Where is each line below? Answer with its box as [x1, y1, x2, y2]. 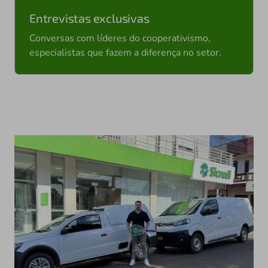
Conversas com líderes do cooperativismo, [29, 32, 211, 45]
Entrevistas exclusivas [29, 11, 150, 26]
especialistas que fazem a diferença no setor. [29, 46, 221, 60]
